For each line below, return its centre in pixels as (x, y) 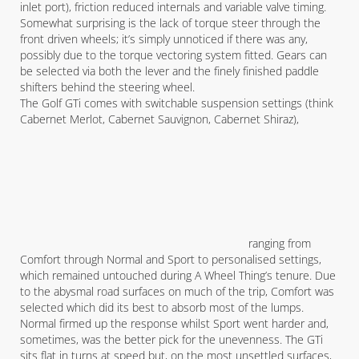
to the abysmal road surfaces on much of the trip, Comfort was (177, 291)
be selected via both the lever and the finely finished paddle (169, 71)
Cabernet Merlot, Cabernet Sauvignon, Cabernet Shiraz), (159, 119)
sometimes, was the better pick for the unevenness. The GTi (171, 339)
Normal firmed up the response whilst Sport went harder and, (174, 323)
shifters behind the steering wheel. (107, 87)
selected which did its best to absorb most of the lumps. (162, 307)
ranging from (280, 243)
